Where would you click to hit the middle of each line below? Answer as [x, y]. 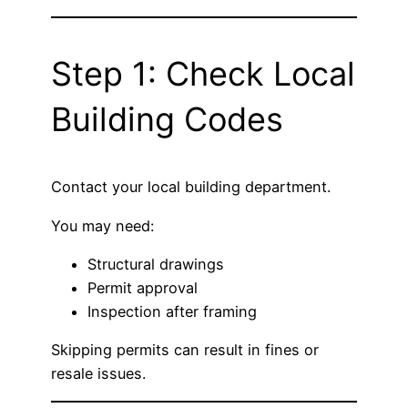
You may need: [102, 225]
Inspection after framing [172, 311]
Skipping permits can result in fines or [185, 350]
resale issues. [98, 374]
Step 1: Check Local [203, 74]
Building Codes [167, 120]
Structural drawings [156, 264]
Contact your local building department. [191, 187]
